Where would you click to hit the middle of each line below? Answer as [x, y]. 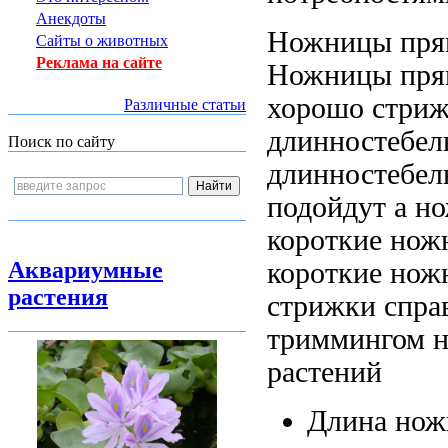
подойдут [326, 206]
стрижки [321, 305]
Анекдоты [71, 18]
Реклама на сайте [99, 62]
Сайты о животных [102, 40]
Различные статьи [185, 104]
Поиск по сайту [61, 141]
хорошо [315, 107]
